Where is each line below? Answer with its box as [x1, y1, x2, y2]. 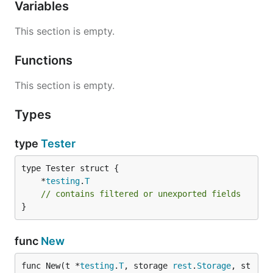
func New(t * [21, 261, 80, 271]
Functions [15, 53, 76, 68]
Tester [41, 137, 76, 150]
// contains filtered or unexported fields [41, 189, 241, 199]
